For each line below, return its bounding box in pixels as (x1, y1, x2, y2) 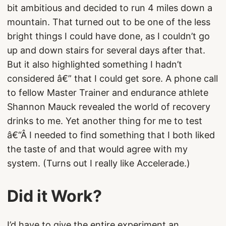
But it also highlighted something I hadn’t (7, 59, 182, 70)
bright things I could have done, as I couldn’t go (7, 31, 210, 41)
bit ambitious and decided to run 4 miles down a (7, 3, 212, 13)
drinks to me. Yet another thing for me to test (7, 116, 202, 126)
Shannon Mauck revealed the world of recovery (7, 101, 210, 112)
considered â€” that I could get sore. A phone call (7, 73, 218, 84)
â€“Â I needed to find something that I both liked (7, 130, 215, 140)
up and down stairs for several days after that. (7, 45, 205, 55)
